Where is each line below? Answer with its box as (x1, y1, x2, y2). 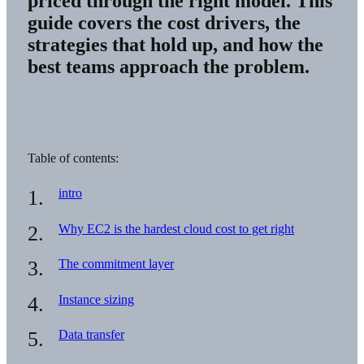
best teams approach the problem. (27, 56, 310, 78)
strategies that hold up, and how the (27, 34, 323, 56)
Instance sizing (58, 292, 134, 306)
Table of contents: (27, 150, 119, 165)
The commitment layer (58, 257, 174, 271)
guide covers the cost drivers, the (27, 12, 301, 34)
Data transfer (58, 327, 124, 342)
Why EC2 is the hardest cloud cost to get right (58, 221, 294, 236)
